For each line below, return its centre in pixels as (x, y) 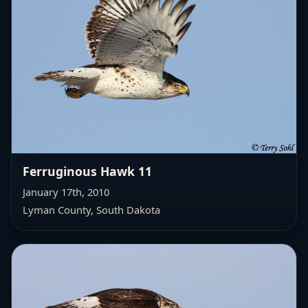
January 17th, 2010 (66, 192)
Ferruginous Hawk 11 (87, 172)
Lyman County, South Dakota (91, 210)
